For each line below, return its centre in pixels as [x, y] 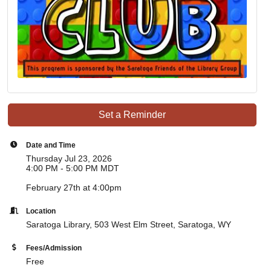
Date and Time [51, 145]
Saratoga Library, [60, 225]
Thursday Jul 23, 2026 [69, 159]
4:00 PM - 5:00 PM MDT [73, 168]
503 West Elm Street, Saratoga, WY [163, 225]
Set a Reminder [132, 115]
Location [41, 211]
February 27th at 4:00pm [74, 188]
